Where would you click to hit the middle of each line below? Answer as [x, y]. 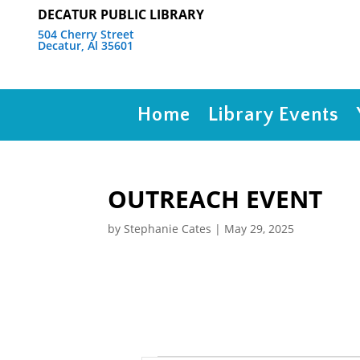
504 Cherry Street [86, 34]
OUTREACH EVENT [215, 199]
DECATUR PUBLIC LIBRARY [121, 14]
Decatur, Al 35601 [86, 45]
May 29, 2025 [260, 229]
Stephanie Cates [168, 229]
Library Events [273, 115]
